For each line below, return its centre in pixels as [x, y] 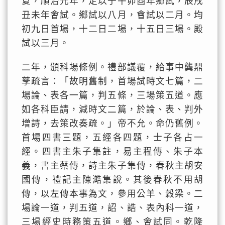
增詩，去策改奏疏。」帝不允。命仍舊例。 [113, 124]
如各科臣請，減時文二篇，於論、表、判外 [113, 109]
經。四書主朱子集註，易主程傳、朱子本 [113, 152]
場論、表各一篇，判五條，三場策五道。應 [113, 95]
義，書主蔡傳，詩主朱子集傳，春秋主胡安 [113, 166]
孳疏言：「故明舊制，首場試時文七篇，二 [113, 81]
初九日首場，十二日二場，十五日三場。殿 [113, 29]
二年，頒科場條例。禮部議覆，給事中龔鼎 [113, 67]
